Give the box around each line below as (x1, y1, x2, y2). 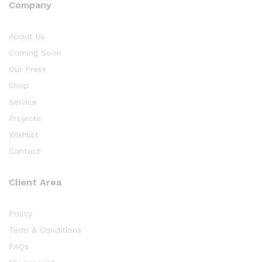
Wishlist (9, 130, 39, 140)
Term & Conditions (9, 225, 81, 235)
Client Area (9, 177, 61, 188)
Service (9, 97, 37, 107)
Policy (9, 209, 32, 219)
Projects (9, 113, 41, 123)
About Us (9, 32, 45, 42)
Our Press (9, 64, 46, 74)
